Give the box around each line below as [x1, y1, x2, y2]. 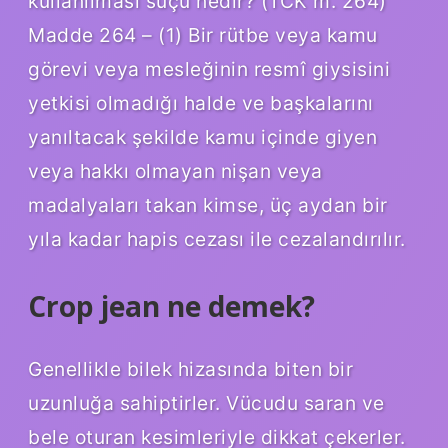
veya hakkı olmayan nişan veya [28, 158, 323, 183]
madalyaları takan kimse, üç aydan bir [28, 192, 388, 217]
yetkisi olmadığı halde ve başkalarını [28, 90, 374, 115]
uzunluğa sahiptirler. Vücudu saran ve [28, 391, 385, 416]
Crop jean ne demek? [28, 286, 315, 325]
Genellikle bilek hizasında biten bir [28, 357, 353, 382]
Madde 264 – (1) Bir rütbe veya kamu [28, 22, 378, 47]
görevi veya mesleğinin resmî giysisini [28, 56, 390, 81]
